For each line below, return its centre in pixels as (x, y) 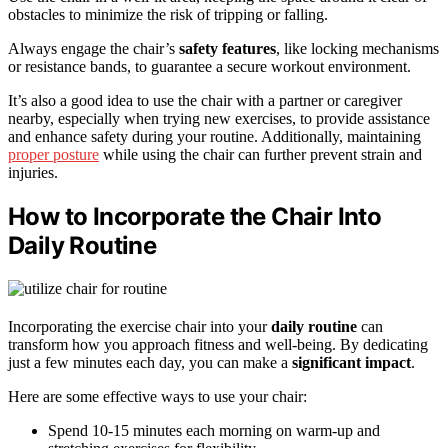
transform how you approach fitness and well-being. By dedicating (218, 344)
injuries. (33, 173)
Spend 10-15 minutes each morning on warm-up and (214, 430)
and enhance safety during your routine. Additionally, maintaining (214, 137)
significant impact (351, 362)
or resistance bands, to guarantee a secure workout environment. (209, 67)
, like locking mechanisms (357, 49)
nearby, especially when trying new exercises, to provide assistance (219, 119)
